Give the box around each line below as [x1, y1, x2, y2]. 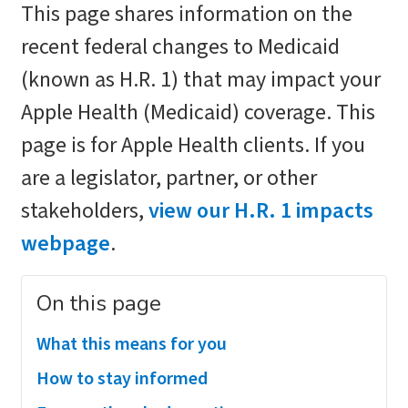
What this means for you [36, 331, 227, 357]
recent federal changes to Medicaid [21, 31, 340, 63]
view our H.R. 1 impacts [148, 195, 373, 227]
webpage [21, 228, 110, 260]
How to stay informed [36, 366, 208, 392]
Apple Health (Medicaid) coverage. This [21, 97, 375, 128]
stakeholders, [21, 195, 148, 227]
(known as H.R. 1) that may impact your [21, 64, 381, 96]
